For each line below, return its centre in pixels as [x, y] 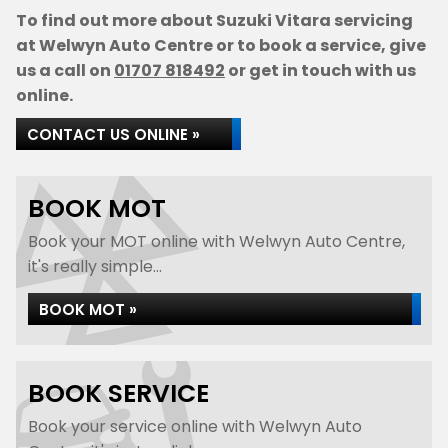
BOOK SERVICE [118, 393]
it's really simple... [95, 266]
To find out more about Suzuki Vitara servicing [214, 20]
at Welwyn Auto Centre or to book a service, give [221, 45]
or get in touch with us [320, 70]
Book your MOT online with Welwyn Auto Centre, [216, 241]
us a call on [65, 70]
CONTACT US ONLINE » [113, 134]
